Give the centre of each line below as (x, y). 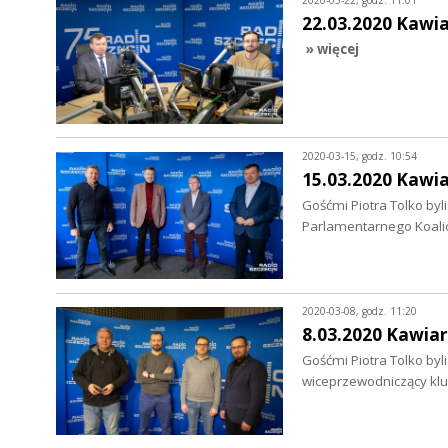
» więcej (332, 49)
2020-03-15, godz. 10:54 (359, 155)
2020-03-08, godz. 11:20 (359, 310)
